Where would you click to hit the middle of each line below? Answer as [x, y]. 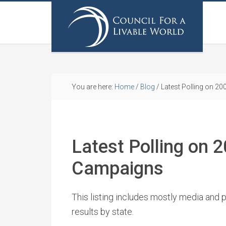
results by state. [103, 212]
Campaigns [118, 168]
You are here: [93, 87]
